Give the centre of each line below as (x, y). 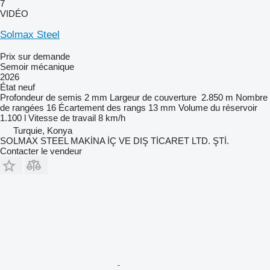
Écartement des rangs (102, 107)
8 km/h (112, 118)
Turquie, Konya (43, 130)
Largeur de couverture (153, 97)
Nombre (252, 97)
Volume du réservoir (218, 107)
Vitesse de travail (62, 118)
